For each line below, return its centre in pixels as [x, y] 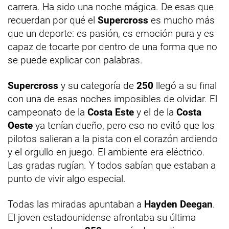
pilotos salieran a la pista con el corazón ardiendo [113, 139]
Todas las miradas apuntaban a [76, 204]
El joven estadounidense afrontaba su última [102, 217]
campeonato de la [48, 112]
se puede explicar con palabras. [75, 60]
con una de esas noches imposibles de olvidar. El [112, 99]
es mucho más [181, 20]
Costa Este [111, 112]
